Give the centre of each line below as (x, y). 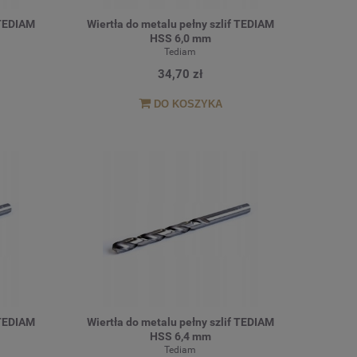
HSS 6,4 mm (180, 337)
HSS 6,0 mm (180, 38)
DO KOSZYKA (188, 104)
